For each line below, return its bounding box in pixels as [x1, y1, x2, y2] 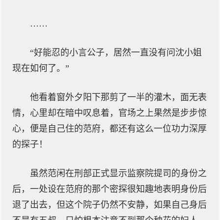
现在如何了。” [12, 63, 69, 73]
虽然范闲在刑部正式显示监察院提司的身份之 [30, 168, 207, 178]
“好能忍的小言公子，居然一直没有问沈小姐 [30, 48, 202, 57]
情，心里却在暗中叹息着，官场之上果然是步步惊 [12, 108, 207, 118]
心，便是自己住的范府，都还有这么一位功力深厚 [12, 124, 207, 134]
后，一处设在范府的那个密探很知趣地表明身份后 [12, 184, 207, 194]
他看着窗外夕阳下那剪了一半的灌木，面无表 [30, 92, 207, 102]
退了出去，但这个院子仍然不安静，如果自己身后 [12, 200, 207, 210]
